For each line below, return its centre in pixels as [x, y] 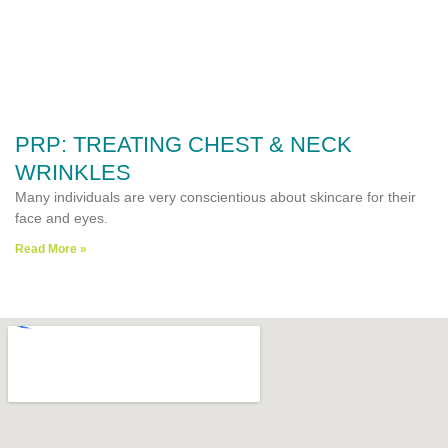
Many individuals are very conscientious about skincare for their [215, 197]
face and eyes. [61, 218]
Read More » [51, 249]
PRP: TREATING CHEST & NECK [183, 144]
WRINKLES [73, 172]
